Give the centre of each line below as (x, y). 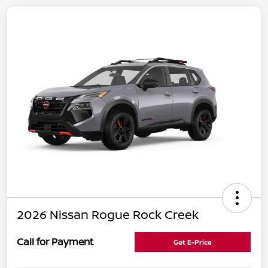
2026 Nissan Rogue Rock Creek (108, 214)
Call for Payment (55, 242)
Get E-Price (193, 242)
